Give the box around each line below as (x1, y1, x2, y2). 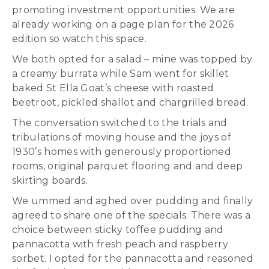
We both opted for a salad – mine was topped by (12, 53, 253, 65)
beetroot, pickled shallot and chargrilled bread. (12, 97, 249, 108)
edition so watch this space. (12, 33, 147, 44)
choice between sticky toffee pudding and (12, 224, 224, 235)
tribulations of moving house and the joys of (12, 131, 232, 143)
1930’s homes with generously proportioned (12, 146, 232, 157)
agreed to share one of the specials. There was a (12, 210, 251, 221)
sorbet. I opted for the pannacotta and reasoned (12, 253, 254, 264)
